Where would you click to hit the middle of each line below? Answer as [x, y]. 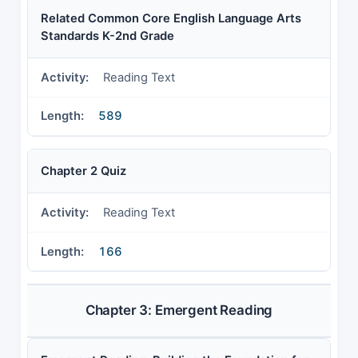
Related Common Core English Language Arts [171, 18]
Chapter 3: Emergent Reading [179, 310]
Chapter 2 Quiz [84, 171]
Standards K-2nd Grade [107, 36]
